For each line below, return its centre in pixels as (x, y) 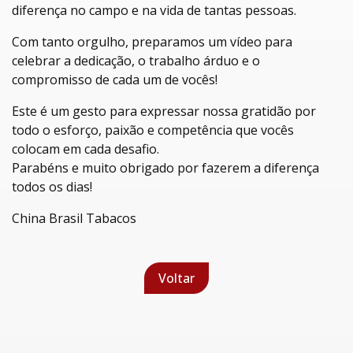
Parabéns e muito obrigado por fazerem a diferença (165, 168)
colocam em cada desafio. (85, 149)
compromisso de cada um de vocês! (115, 80)
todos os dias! (52, 187)
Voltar (176, 278)
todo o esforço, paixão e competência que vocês (153, 130)
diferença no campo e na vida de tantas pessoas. (154, 10)
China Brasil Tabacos (74, 218)
